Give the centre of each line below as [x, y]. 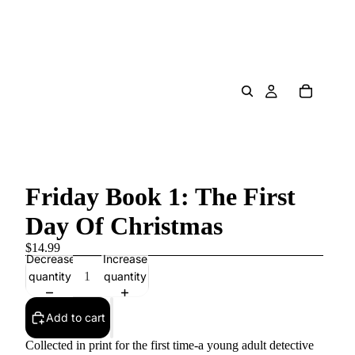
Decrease [51, 258]
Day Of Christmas [124, 226]
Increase [125, 258]
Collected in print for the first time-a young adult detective [170, 345]
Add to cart [76, 317]
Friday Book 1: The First [160, 197]
